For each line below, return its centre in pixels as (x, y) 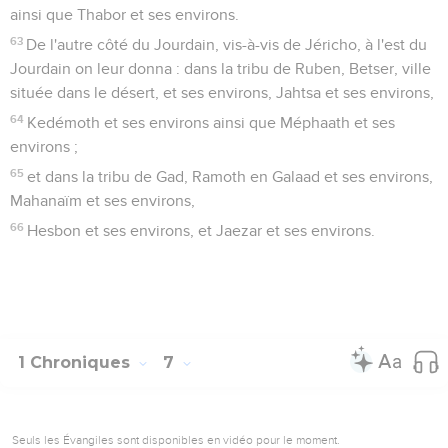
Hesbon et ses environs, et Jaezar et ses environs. (201, 230)
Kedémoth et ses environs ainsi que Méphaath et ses (211, 122)
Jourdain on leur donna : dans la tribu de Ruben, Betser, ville (220, 68)
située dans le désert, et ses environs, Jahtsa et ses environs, (222, 92)
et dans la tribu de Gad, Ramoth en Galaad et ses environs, (230, 176)
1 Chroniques (76, 362)
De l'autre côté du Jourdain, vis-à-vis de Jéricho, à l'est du (227, 44)
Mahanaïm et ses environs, (102, 200)
